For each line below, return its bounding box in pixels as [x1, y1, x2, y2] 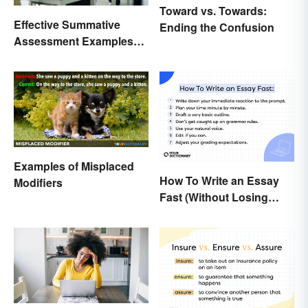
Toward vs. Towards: [159, 2, 267, 19]
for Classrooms [14, 49, 94, 66]
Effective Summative [14, 16, 120, 33]
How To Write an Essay [159, 172, 279, 188]
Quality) [159, 205, 199, 221]
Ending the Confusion [159, 19, 274, 35]
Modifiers [14, 175, 63, 191]
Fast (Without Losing [159, 188, 268, 205]
